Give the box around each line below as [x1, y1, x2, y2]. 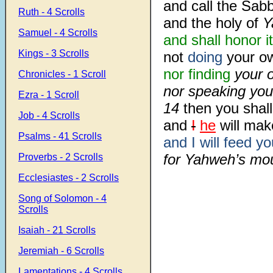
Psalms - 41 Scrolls [18, 131, 102, 141]
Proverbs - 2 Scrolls [18, 152, 103, 162]
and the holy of [163, 15, 258, 31]
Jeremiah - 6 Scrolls [18, 246, 104, 256]
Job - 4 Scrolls [18, 110, 80, 121]
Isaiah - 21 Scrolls [18, 225, 96, 235]
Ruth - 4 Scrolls [18, 7, 85, 17]
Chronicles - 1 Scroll [18, 69, 106, 79]
